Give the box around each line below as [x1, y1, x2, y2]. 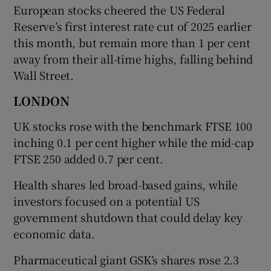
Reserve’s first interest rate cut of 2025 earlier [13, 18, 252, 34]
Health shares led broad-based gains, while [13, 176, 238, 192]
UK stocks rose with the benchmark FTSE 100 [13, 117, 253, 134]
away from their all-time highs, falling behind [13, 50, 253, 67]
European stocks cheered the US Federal [13, 1, 225, 18]
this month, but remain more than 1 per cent [13, 34, 250, 50]
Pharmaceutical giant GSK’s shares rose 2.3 [13, 251, 240, 267]
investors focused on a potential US [13, 192, 200, 209]
